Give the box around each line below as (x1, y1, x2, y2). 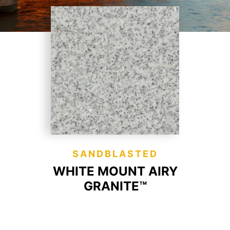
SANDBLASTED (72, 148, 158, 159)
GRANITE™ (83, 179, 147, 194)
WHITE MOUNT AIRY (52, 164, 178, 179)
